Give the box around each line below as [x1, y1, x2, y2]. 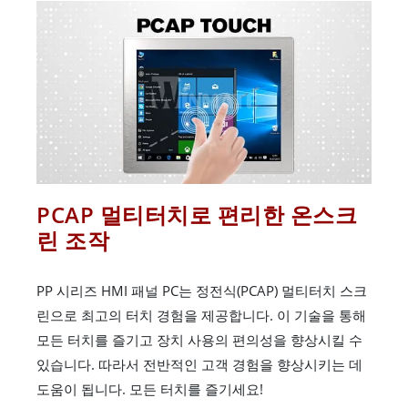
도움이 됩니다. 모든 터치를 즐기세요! [36, 379, 263, 398]
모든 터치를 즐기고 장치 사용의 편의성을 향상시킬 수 [36, 330, 362, 349]
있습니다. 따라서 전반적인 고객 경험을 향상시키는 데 [36, 354, 362, 373]
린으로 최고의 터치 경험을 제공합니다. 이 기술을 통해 [36, 305, 366, 324]
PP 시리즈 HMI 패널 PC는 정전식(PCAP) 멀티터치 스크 [36, 280, 367, 300]
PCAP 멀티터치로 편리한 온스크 [36, 199, 357, 229]
